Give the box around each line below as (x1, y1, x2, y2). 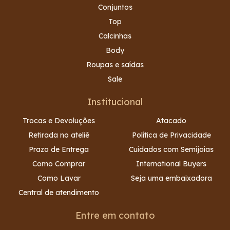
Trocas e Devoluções (23, 116, 95, 126)
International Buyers (136, 159, 206, 169)
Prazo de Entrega (29, 145, 89, 155)
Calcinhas (99, 31, 131, 41)
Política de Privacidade (131, 130, 211, 140)
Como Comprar (32, 159, 85, 169)
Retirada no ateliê (28, 130, 89, 140)
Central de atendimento (18, 188, 99, 198)
